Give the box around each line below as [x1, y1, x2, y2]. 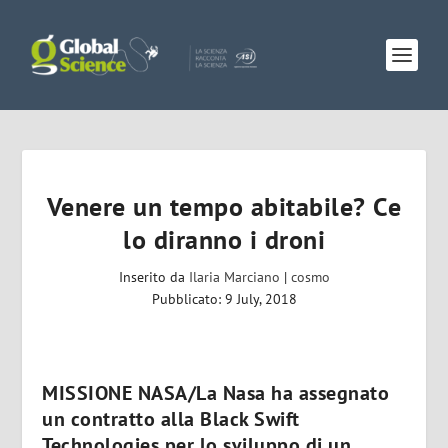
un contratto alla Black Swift [42, 406, 300, 432]
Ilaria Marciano [188, 268, 280, 286]
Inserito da [118, 268, 189, 286]
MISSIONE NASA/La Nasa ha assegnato [42, 380, 390, 406]
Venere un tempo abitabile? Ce [46, 190, 402, 223]
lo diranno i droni [123, 223, 325, 256]
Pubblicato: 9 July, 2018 [151, 290, 297, 308]
